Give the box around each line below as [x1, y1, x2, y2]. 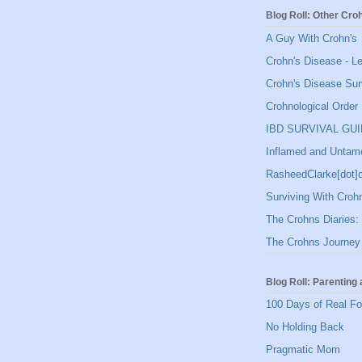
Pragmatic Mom [266, 343, 340, 356]
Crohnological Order [266, 99, 358, 112]
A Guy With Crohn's [266, 32, 357, 44]
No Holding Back [266, 321, 344, 334]
